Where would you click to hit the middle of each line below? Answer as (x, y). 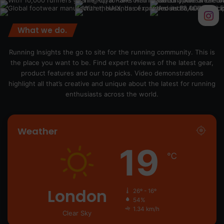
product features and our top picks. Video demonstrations (112, 73)
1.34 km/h (146, 209)
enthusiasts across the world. (112, 94)
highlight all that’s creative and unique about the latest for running (112, 84)
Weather (37, 131)
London (77, 196)
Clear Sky (77, 213)
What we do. (42, 30)
